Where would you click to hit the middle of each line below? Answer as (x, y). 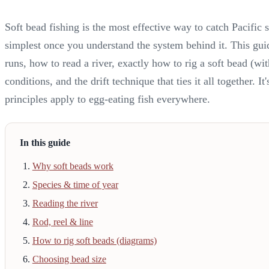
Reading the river (65, 204)
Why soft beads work (73, 166)
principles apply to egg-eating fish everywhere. (107, 99)
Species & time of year (75, 185)
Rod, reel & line (62, 222)
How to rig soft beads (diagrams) (94, 241)
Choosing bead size (69, 259)
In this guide (45, 143)
